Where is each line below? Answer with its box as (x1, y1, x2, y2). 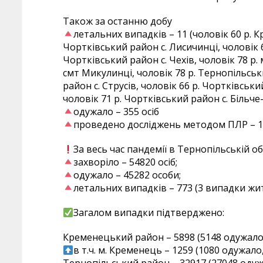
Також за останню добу (63, 15, 172, 28)
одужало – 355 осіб (73, 105, 160, 119)
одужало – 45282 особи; (73, 168, 181, 182)
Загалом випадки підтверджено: (73, 206, 225, 220)
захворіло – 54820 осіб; (73, 156, 178, 169)
